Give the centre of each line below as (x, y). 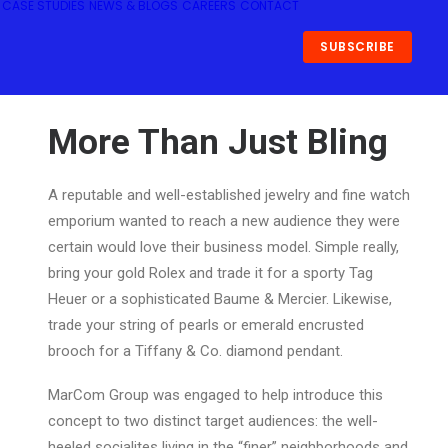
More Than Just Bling (218, 142)
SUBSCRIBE (357, 46)
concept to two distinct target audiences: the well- (213, 421)
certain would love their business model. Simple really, (223, 247)
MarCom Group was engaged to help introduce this (215, 395)
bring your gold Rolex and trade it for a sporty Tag (210, 273)
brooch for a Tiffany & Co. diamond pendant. (195, 351)
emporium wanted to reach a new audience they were (224, 221)
